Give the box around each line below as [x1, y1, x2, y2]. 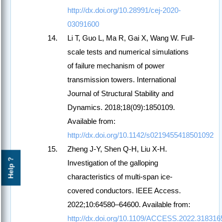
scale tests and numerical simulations [67, 48, 189, 56]
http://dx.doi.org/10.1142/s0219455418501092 [67, 131, 214, 140]
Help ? [6, 157, 15, 179]
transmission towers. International [67, 75, 176, 84]
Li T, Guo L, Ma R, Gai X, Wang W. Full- [67, 34, 195, 43]
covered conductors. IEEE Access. [67, 186, 181, 195]
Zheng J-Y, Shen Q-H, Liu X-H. [67, 145, 167, 154]
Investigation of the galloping [67, 159, 158, 167]
